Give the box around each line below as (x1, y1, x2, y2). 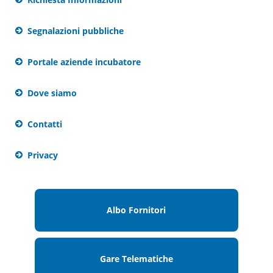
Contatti (27, 118, 62, 130)
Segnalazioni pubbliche (27, 25, 124, 37)
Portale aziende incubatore (27, 56, 141, 68)
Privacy (27, 149, 58, 161)
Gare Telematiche (99, 253, 173, 264)
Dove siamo (27, 87, 77, 99)
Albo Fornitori (107, 204, 166, 216)
